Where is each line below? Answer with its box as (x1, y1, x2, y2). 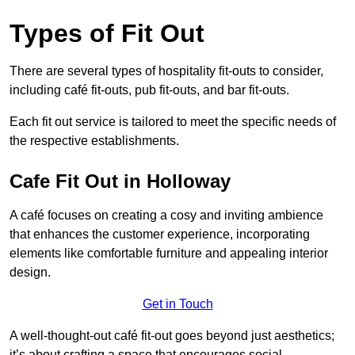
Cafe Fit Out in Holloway (10, 170, 231, 193)
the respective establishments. (10, 134, 179, 148)
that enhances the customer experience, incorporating (10, 227, 310, 242)
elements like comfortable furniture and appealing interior (10, 246, 328, 261)
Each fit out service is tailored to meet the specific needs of (10, 115, 336, 129)
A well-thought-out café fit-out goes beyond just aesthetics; (10, 329, 334, 343)
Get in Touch (142, 297, 213, 311)
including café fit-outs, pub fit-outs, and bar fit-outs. (10, 83, 289, 97)
